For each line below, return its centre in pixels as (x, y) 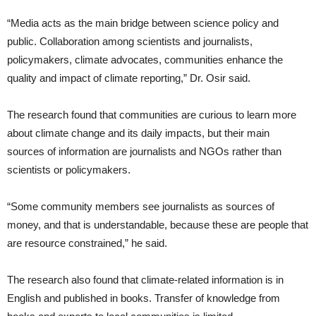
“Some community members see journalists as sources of (141, 206)
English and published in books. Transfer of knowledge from (144, 298)
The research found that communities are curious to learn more (152, 114)
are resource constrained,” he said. (87, 243)
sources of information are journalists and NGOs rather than (144, 151)
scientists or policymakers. (69, 169)
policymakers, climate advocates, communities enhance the (145, 59)
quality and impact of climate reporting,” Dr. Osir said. (129, 78)
